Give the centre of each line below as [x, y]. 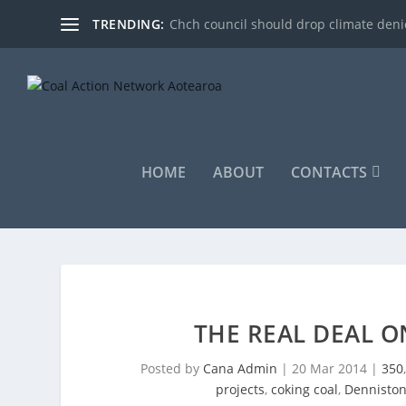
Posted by [171, 368]
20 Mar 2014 [329, 368]
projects [240, 389]
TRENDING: [129, 24]
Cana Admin [240, 368]
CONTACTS [329, 172]
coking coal [304, 389]
